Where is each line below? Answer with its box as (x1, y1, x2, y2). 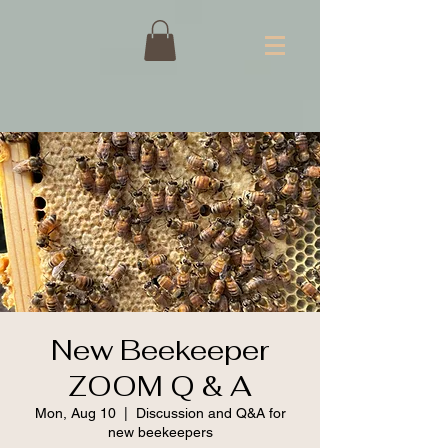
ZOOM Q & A (68, 368, 252, 404)
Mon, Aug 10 (34, 405, 116, 421)
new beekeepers (107, 424, 213, 440)
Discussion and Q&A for (135, 405, 286, 421)
